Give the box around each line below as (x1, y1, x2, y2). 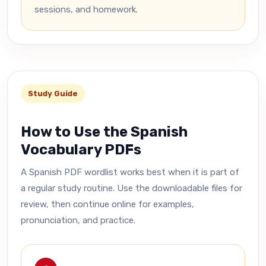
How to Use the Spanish (21, 123, 188, 140)
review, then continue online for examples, (21, 199, 194, 210)
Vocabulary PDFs (21, 141, 141, 158)
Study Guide (28, 89, 78, 98)
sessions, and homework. (34, 4, 138, 15)
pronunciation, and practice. (21, 215, 135, 226)
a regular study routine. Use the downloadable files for (21, 183, 242, 194)
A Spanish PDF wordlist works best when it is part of (21, 167, 239, 178)
